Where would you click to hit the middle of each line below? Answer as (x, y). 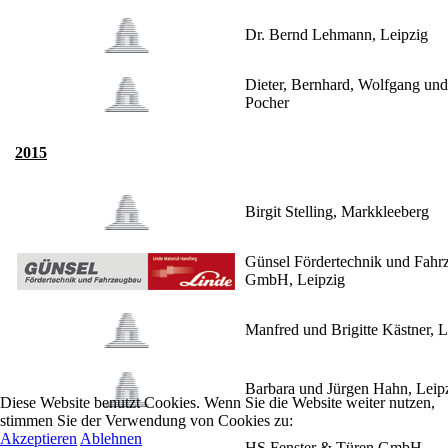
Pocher (267, 103)
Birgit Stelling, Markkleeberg (337, 212)
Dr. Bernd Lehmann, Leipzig (336, 35)
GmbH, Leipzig (295, 280)
